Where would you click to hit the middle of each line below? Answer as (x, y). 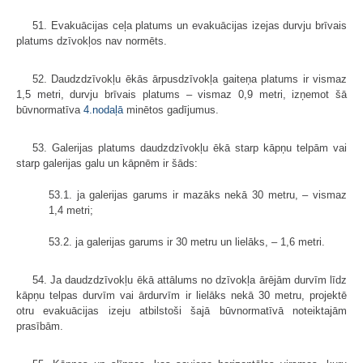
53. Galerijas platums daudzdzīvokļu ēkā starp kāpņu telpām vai (190, 148)
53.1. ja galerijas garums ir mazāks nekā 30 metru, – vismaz (198, 195)
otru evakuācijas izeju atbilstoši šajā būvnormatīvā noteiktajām (181, 311)
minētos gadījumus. (171, 110)
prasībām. (40, 327)
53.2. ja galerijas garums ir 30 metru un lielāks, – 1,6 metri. (187, 242)
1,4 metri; (71, 211)
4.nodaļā (103, 110)
